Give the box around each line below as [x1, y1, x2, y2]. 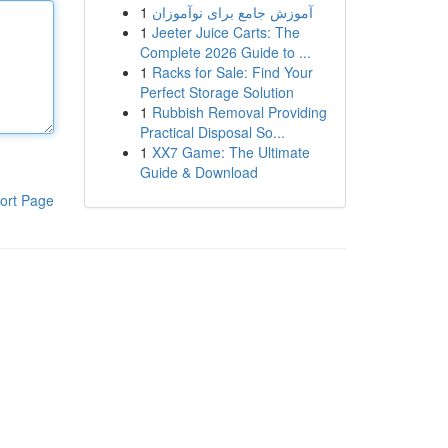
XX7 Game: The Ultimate [151, 142, 310, 162]
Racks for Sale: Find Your [151, 62, 313, 82]
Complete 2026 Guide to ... [139, 42, 311, 62]
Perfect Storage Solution [139, 82, 294, 102]
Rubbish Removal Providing [151, 102, 327, 122]
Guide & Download [139, 162, 258, 182]
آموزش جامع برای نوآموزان [151, 2, 313, 22]
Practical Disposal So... [139, 122, 285, 142]
